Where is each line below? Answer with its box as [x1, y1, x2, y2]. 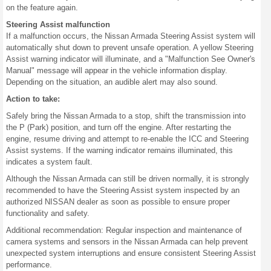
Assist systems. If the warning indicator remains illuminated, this [6, 146, 233, 155]
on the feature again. [6, 3, 78, 12]
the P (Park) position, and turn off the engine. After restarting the [6, 123, 231, 132]
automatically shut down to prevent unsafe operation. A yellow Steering [6, 43, 253, 52]
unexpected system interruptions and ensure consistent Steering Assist [6, 249, 256, 258]
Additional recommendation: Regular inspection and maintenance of [6, 226, 242, 235]
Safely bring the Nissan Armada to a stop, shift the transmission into [6, 111, 246, 120]
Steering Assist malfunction [6, 20, 110, 29]
